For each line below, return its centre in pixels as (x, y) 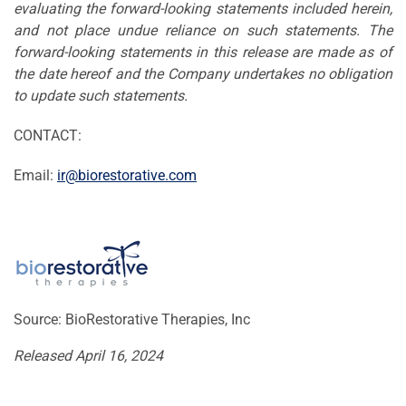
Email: (35, 175)
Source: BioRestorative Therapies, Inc (132, 319)
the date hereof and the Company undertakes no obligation (203, 73)
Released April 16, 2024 (88, 355)
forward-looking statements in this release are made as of (203, 52)
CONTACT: (48, 135)
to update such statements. (101, 95)
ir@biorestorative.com (127, 175)
